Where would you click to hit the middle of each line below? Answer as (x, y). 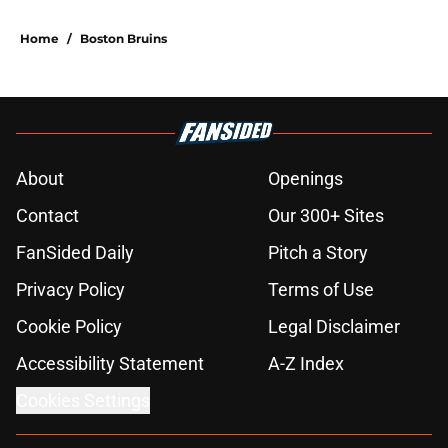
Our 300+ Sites (326, 216)
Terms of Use (321, 290)
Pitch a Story (318, 253)
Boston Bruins (123, 39)
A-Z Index (306, 364)
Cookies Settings (83, 401)
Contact (47, 216)
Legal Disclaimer (334, 327)
